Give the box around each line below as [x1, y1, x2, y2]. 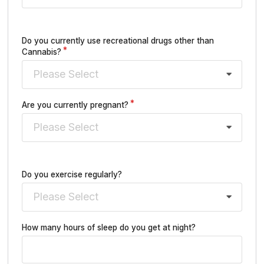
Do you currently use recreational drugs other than [22, 36, 214, 46]
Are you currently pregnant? [22, 100, 128, 110]
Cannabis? [22, 47, 61, 57]
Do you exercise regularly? [22, 169, 122, 179]
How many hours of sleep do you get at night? [22, 222, 196, 232]
